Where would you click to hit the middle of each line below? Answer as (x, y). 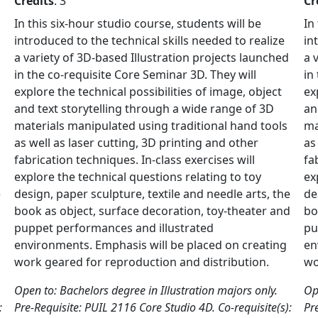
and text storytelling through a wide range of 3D (144, 109)
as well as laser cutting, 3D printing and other (136, 143)
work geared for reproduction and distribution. (142, 262)
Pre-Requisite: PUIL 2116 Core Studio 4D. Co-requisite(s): (153, 307)
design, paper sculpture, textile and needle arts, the (152, 194)
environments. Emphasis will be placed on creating (150, 245)
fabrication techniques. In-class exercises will (135, 160)
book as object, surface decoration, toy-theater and (152, 211)
